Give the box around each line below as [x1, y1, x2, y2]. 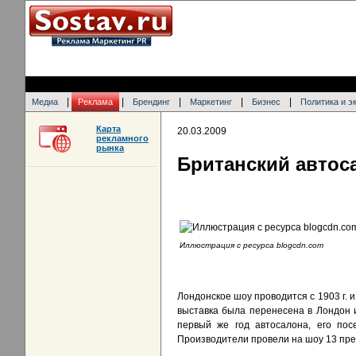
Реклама [78, 97, 113, 106]
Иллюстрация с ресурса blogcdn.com [180, 241, 323, 250]
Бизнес [252, 97, 281, 106]
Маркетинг [190, 97, 232, 106]
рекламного [96, 133, 149, 143]
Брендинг [133, 97, 170, 106]
